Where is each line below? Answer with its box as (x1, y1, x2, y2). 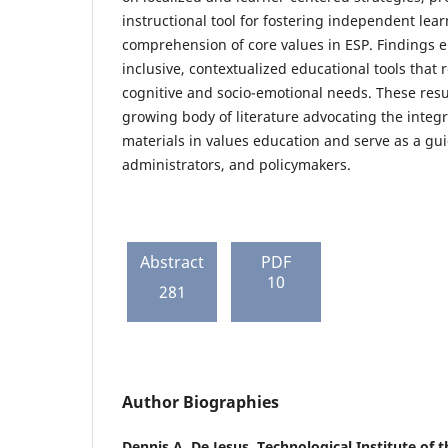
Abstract (140, 250, 204, 273)
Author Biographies (122, 390, 279, 413)
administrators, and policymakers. (122, 154, 351, 174)
